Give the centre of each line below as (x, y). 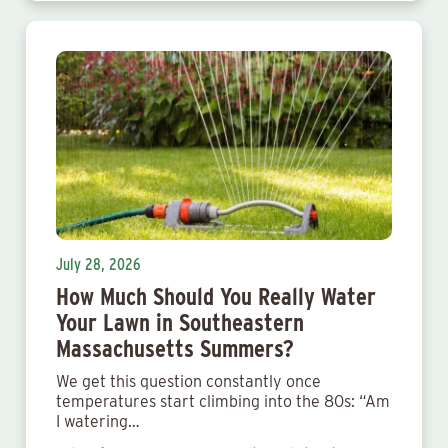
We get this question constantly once (188, 381)
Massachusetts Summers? (175, 348)
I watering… (98, 421)
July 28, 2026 (98, 264)
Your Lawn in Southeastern (180, 322)
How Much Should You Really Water (216, 296)
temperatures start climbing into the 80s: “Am (223, 401)
